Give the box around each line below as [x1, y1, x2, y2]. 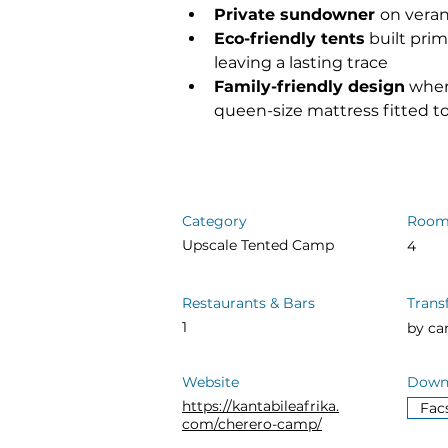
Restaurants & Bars [182, 294, 315, 312]
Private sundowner [214, 5, 380, 24]
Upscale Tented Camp [182, 236, 334, 254]
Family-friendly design [214, 77, 405, 96]
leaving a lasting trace [214, 53, 388, 72]
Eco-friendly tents [214, 29, 365, 48]
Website [182, 373, 239, 391]
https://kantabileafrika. [182, 397, 339, 415]
